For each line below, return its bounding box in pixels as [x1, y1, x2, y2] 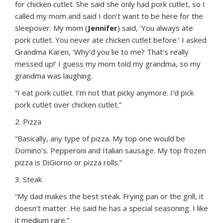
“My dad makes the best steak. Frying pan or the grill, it [15, 191, 204, 201]
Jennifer [88, 22, 117, 33]
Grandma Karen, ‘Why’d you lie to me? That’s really [15, 46, 189, 57]
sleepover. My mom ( [15, 22, 88, 33]
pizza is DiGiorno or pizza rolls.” [15, 157, 122, 167]
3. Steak [15, 174, 42, 184]
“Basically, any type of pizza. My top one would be [15, 133, 185, 143]
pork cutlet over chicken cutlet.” [15, 99, 121, 110]
